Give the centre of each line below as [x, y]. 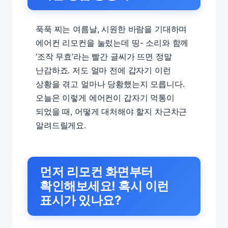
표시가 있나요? [81, 200]
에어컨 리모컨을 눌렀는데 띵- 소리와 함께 [112, 43]
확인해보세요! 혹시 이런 [104, 186]
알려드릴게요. [61, 125]
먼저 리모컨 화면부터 [96, 172]
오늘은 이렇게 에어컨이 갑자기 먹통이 [105, 98]
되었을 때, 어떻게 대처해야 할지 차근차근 [111, 111]
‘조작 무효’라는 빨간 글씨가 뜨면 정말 [104, 56]
